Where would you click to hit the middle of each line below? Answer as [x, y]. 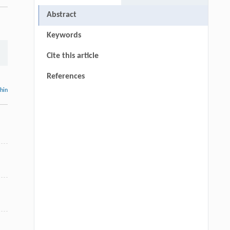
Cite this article [72, 56]
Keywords [64, 36]
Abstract [61, 15]
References [65, 77]
